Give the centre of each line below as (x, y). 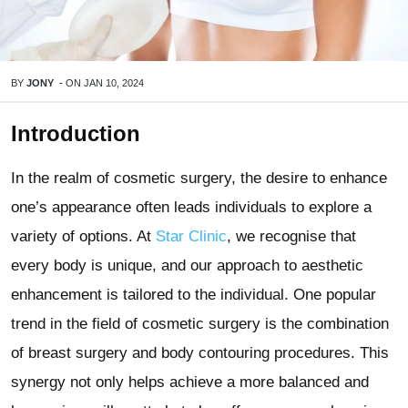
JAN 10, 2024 (114, 83)
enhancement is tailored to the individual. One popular (194, 295)
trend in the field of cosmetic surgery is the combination (200, 324)
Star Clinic (191, 237)
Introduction (76, 134)
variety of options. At (83, 237)
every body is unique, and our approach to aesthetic (187, 266)
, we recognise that (291, 237)
